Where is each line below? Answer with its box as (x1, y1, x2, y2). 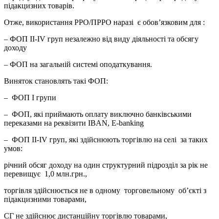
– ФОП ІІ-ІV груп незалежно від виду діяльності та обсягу (4, 34, 198, 43)
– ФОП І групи (4, 93, 56, 102)
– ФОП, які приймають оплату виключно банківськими (4, 109, 192, 118)
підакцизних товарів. (4, 1, 74, 10)
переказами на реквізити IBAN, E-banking (4, 118, 144, 127)
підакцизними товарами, (4, 195, 87, 203)
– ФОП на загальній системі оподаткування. (4, 60, 152, 68)
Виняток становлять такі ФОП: (4, 76, 108, 85)
